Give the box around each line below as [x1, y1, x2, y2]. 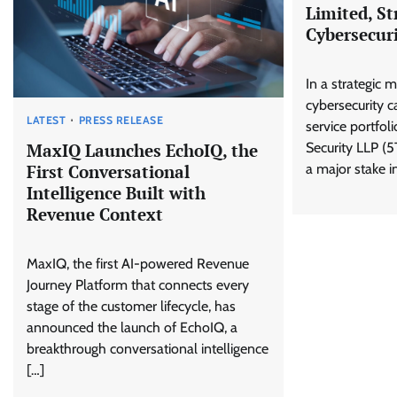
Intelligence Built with [27, 182, 206, 205]
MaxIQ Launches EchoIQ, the [27, 139, 258, 162]
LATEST [27, 113, 66, 128]
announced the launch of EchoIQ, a [27, 318, 237, 336]
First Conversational [27, 160, 190, 183]
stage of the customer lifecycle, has [27, 297, 236, 315]
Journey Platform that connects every [27, 276, 249, 293]
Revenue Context [27, 203, 163, 226]
